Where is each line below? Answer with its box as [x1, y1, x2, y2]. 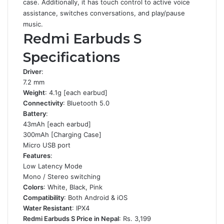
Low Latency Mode [23, 162, 82, 170]
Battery [23, 109, 46, 117]
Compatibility [23, 193, 64, 201]
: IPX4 [72, 204, 89, 212]
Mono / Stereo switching [23, 172, 100, 180]
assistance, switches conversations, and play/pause [23, 9, 185, 17]
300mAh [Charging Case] [23, 130, 101, 138]
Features [23, 151, 50, 159]
